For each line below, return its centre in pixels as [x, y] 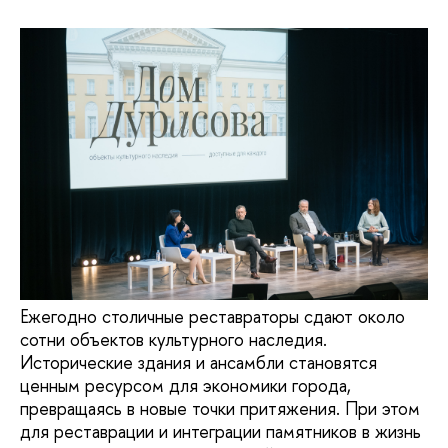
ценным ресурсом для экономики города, [185, 385]
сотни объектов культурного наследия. [173, 339]
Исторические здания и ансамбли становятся [198, 362]
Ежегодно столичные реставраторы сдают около [212, 316]
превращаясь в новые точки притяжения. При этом [220, 408]
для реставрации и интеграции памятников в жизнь [220, 431]
